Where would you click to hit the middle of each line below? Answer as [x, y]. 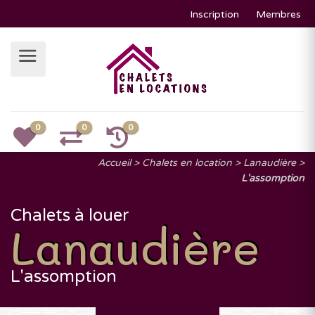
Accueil [114, 163]
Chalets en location [187, 163]
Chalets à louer [70, 216]
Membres [278, 14]
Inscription [214, 14]
